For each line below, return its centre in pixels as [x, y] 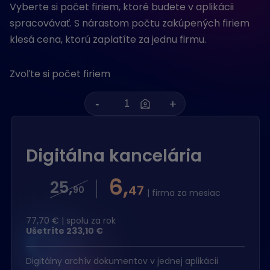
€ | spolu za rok [82, 221]
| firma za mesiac [184, 193]
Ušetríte [46, 231]
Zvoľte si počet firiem [60, 74]
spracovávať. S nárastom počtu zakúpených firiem [130, 23]
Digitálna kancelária [114, 156]
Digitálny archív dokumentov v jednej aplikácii [122, 261]
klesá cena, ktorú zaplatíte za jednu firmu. [110, 39]
